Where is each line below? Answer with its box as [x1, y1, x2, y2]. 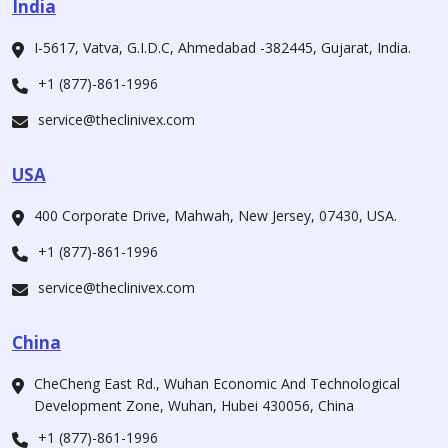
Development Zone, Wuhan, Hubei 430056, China [34, 396, 354, 416]
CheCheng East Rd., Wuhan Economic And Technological [34, 374, 400, 394]
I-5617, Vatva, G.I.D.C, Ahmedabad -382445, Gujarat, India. [34, 38, 411, 58]
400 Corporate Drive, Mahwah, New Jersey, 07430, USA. [34, 206, 397, 226]
